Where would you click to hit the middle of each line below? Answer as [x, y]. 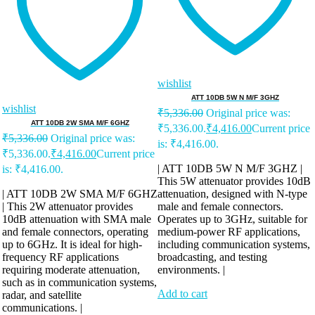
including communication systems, [234, 244]
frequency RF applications [60, 257]
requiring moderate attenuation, [71, 269]
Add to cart [182, 293]
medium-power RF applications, [229, 231]
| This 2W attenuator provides [67, 206]
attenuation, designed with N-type [232, 193]
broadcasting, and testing [212, 257]
